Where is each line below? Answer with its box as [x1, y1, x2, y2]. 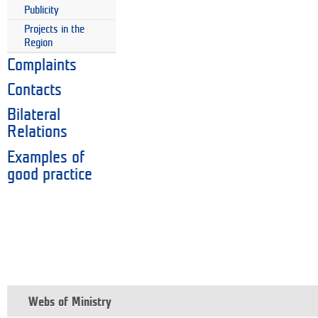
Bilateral [7, 107, 60, 124]
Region [24, 37, 53, 48]
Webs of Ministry [28, 296, 111, 309]
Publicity [24, 5, 59, 16]
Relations [7, 124, 67, 141]
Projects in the [24, 23, 84, 35]
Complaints [7, 57, 77, 74]
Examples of [7, 149, 84, 165]
